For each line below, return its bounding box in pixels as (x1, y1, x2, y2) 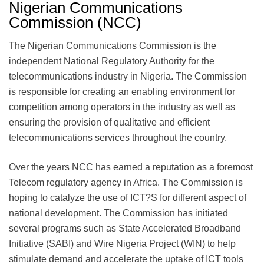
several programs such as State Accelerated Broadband (9, 223, 241, 233)
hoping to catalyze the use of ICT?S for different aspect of (9, 192, 246, 203)
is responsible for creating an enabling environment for (9, 86, 235, 97)
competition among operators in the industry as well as (9, 101, 235, 112)
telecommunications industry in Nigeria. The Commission (9, 71, 247, 81)
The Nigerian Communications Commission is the (9, 40, 216, 51)
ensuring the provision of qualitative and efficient (9, 117, 210, 127)
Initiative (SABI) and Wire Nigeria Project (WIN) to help (9, 238, 236, 249)
